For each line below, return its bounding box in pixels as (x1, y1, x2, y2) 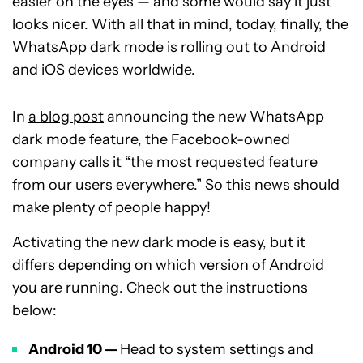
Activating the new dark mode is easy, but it (12, 233, 305, 251)
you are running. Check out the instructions (12, 279, 308, 297)
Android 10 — (28, 340, 120, 358)
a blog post (28, 108, 104, 126)
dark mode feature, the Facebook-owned (12, 130, 290, 148)
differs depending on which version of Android (12, 256, 324, 274)
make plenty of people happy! (12, 199, 211, 216)
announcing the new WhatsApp (104, 108, 324, 126)
